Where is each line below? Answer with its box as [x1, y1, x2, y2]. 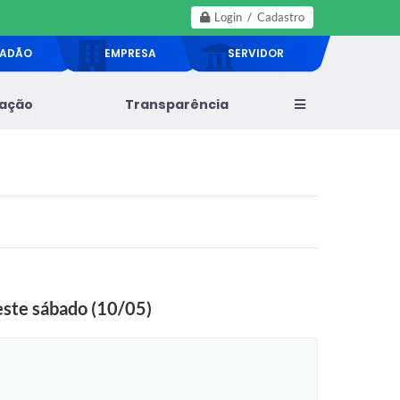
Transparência [124, 96, 229, 113]
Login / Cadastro [214, 10, 304, 24]
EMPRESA [104, 46, 156, 61]
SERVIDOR [227, 46, 284, 61]
